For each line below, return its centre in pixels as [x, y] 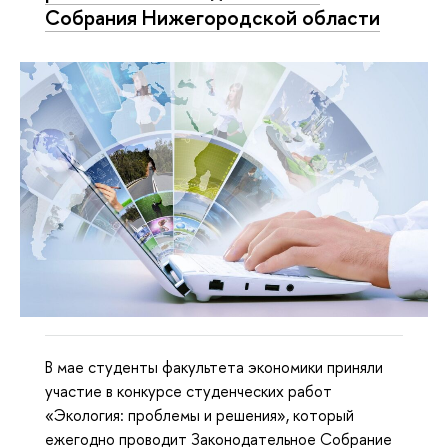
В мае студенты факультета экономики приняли [214, 367]
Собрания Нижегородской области [212, 17]
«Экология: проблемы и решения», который [199, 415]
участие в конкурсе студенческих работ [188, 391]
